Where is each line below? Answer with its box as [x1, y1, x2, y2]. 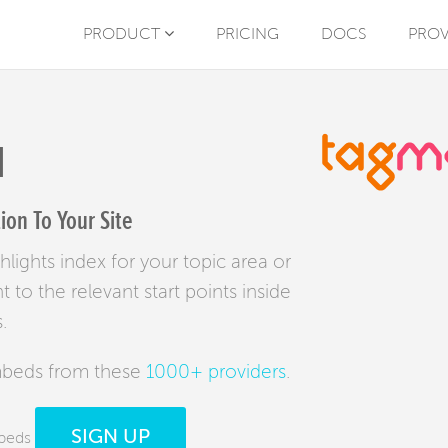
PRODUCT [83, 25, 164, 43]
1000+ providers [146, 361, 286, 383]
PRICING [216, 25, 279, 43]
